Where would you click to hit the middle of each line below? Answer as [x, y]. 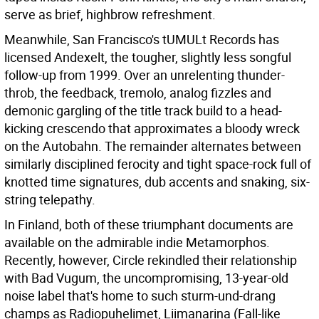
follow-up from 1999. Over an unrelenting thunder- [145, 75]
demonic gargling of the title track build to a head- [143, 110]
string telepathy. [50, 199]
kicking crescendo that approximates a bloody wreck [152, 128]
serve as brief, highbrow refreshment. [110, 14]
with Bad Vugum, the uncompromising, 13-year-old [146, 278]
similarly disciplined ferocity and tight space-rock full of [158, 164]
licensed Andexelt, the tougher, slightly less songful [148, 57]
